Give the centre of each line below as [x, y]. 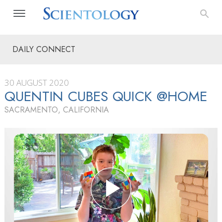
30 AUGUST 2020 [37, 83]
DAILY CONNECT [44, 49]
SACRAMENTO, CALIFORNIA [57, 110]
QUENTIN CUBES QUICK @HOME [106, 96]
